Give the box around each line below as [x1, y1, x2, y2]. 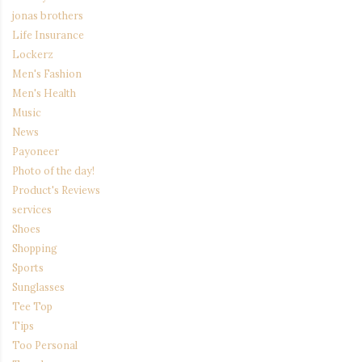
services [12, 203, 52, 217]
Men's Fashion [12, 67, 82, 81]
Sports [12, 261, 44, 275]
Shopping [12, 242, 57, 255]
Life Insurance [12, 28, 84, 42]
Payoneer [12, 145, 59, 158]
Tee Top [12, 300, 53, 314]
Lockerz [12, 48, 53, 61]
